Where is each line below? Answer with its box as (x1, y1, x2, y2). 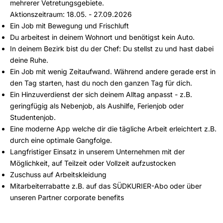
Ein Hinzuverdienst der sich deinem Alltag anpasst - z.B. (10, 90, 192, 99)
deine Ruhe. (10, 55, 48, 64)
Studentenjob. (10, 112, 56, 121)
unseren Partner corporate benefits (10, 193, 124, 202)
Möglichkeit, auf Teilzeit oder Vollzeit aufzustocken (10, 158, 176, 167)
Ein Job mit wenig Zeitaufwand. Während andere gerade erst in (10, 67, 216, 76)
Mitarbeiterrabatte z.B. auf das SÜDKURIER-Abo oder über (10, 181, 202, 190)
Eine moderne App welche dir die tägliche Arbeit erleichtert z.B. (10, 124, 217, 133)
